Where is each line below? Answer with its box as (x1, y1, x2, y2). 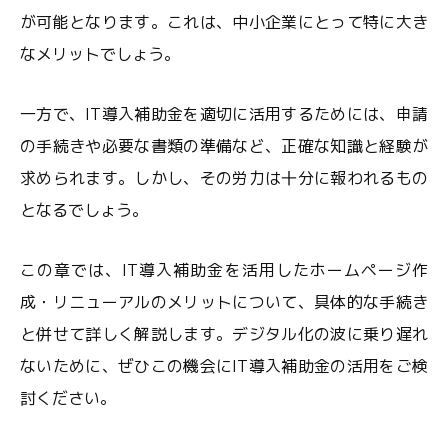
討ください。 (20, 387, 116, 409)
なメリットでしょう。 (20, 43, 180, 65)
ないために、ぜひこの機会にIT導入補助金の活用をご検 (20, 355, 428, 377)
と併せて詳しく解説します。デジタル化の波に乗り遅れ (20, 323, 428, 345)
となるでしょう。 (20, 199, 148, 221)
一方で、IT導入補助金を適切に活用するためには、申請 (20, 103, 428, 125)
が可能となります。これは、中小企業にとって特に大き (20, 11, 428, 33)
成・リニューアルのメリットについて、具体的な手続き (20, 291, 428, 313)
